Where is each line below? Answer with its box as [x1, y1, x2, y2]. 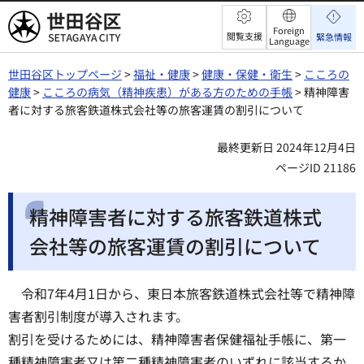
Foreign [273, 24, 305, 37]
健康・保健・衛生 [201, 66, 292, 82]
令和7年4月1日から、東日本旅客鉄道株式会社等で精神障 [21, 284, 355, 304]
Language [268, 34, 310, 47]
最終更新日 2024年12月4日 [217, 139, 356, 155]
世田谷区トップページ [8, 66, 122, 82]
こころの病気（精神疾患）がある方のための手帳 [42, 84, 292, 100]
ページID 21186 [275, 159, 356, 175]
